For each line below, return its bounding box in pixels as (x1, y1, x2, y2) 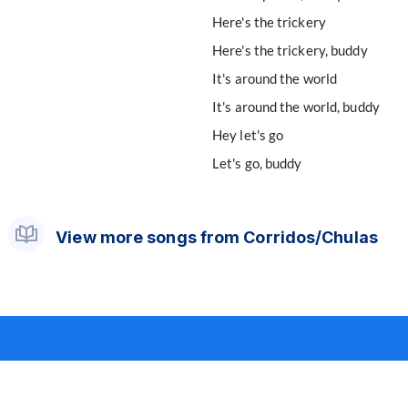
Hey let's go (212, 127, 284, 143)
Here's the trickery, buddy (212, 42, 368, 58)
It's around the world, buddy (212, 98, 380, 115)
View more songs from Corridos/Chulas (56, 228, 378, 247)
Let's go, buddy (212, 155, 302, 171)
